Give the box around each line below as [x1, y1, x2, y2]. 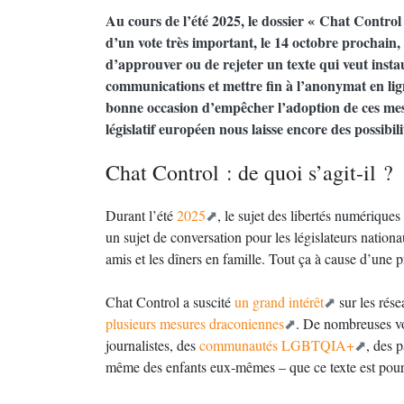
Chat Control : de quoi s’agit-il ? [106, 158, 393, 187]
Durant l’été [106, 206, 177, 225]
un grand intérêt [234, 292, 324, 311]
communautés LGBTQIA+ [199, 335, 354, 354]
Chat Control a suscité [106, 292, 234, 311]
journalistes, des [106, 335, 199, 354]
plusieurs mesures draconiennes [106, 314, 284, 333]
